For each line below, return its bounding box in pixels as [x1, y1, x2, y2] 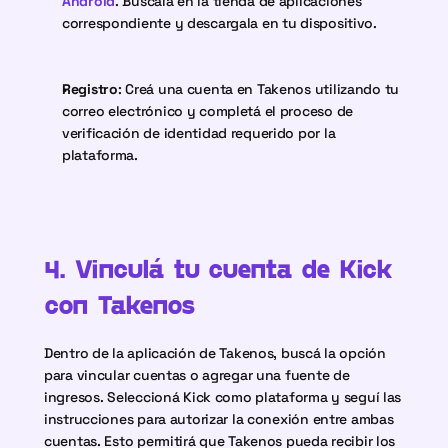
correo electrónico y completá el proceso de [62, 102, 353, 120]
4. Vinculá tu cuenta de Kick [44, 252, 393, 283]
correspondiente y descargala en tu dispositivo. [62, 14, 377, 32]
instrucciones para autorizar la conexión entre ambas [44, 410, 394, 428]
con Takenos [44, 288, 195, 319]
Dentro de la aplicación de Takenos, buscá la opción [44, 344, 386, 362]
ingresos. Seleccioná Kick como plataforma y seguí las [44, 388, 402, 406]
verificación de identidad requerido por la [62, 124, 336, 142]
